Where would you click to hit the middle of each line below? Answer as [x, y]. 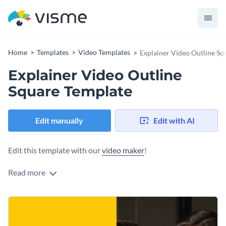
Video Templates [104, 52]
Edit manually [60, 121]
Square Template [70, 91]
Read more [27, 173]
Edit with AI [174, 121]
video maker [123, 150]
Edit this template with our [55, 150]
